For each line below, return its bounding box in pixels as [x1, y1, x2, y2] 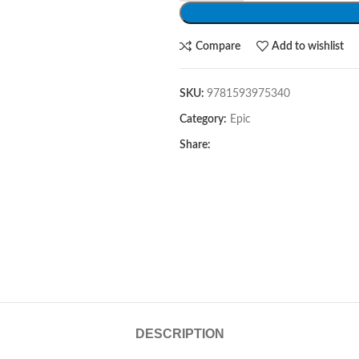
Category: [179, 114, 227, 125]
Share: [179, 139, 211, 151]
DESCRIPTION [135, 327, 224, 341]
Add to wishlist [272, 40, 345, 52]
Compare [195, 40, 240, 52]
